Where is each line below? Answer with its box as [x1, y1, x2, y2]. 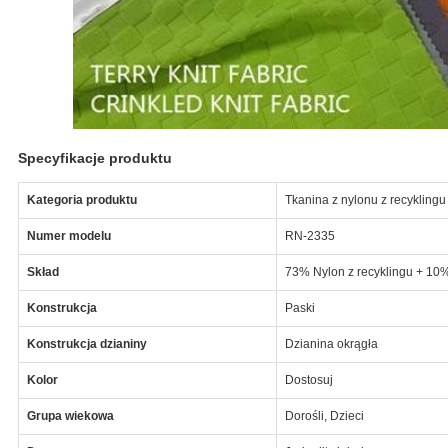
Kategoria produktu [26, 192, 137, 207]
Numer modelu [26, 228, 111, 243]
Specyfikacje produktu [17, 149, 172, 166]
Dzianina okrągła [284, 336, 378, 351]
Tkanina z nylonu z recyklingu [284, 192, 446, 207]
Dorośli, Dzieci [284, 408, 364, 423]
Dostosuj [284, 372, 333, 387]
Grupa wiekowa [26, 408, 114, 423]
